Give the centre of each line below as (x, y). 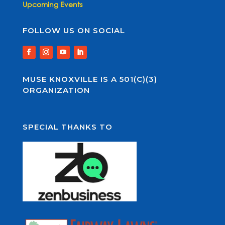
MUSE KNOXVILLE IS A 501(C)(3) (90, 79)
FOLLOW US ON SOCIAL (74, 31)
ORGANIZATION (56, 90)
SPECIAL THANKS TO (67, 127)
